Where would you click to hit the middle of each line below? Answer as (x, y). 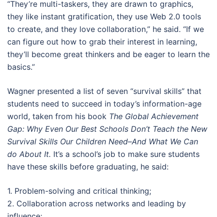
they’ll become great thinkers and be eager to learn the (108, 54)
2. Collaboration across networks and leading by (97, 203)
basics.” (21, 67)
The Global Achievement (154, 116)
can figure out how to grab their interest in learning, (102, 42)
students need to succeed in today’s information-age (104, 104)
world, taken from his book (58, 116)
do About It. (29, 154)
